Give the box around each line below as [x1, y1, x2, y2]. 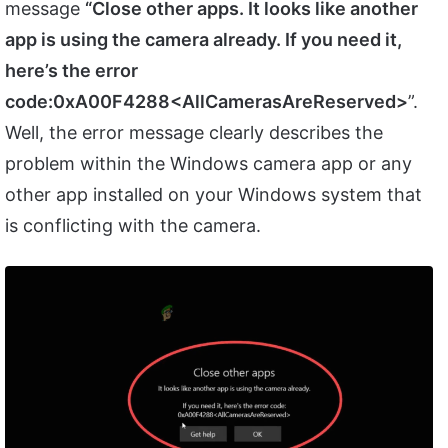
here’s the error [5, 60, 138, 82]
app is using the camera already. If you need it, [5, 29, 402, 51]
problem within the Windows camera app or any [5, 153, 412, 175]
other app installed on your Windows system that [5, 184, 422, 206]
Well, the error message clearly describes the [5, 122, 383, 144]
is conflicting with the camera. [5, 215, 261, 237]
